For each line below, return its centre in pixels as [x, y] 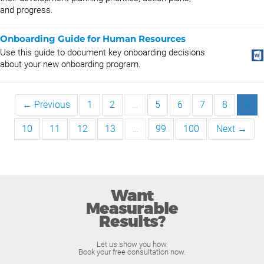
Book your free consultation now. [132, 252]
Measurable [132, 209]
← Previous [46, 105]
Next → [232, 129]
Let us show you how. [132, 244]
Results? [132, 222]
